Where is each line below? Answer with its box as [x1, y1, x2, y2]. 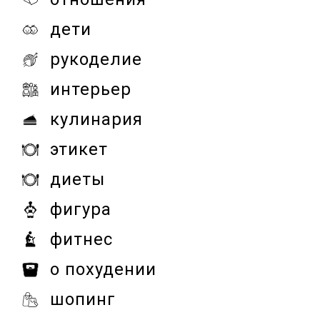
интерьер [50, 79, 131, 99]
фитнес [50, 229, 113, 249]
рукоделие [50, 49, 142, 69]
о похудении [50, 259, 156, 279]
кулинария [50, 109, 143, 129]
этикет [50, 139, 108, 159]
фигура [50, 199, 111, 219]
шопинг [50, 289, 116, 309]
